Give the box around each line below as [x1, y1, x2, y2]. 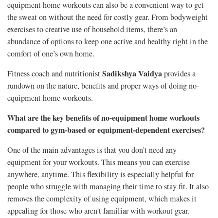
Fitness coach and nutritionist [7, 68, 102, 79]
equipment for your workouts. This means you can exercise [7, 157, 190, 168]
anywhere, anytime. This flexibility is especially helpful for [7, 169, 194, 180]
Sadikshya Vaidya [102, 68, 162, 80]
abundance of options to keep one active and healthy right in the [7, 36, 208, 47]
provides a [162, 68, 196, 79]
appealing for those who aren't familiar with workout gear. [7, 205, 189, 217]
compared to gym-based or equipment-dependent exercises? [7, 124, 205, 136]
